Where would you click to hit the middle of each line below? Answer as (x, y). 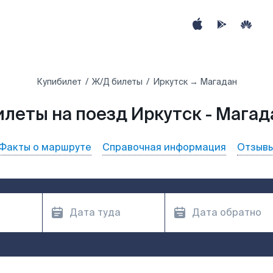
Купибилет (59, 82)
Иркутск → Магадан (195, 82)
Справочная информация (164, 147)
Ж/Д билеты (117, 82)
